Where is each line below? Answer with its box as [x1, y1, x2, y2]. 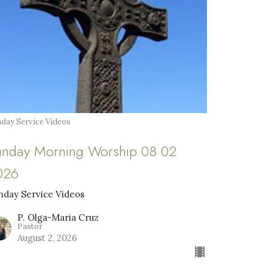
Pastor [17, 221, 43, 232]
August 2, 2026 [17, 232, 78, 243]
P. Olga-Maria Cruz [17, 211, 99, 223]
